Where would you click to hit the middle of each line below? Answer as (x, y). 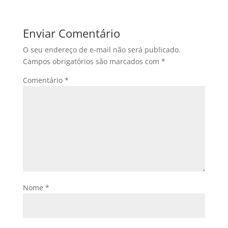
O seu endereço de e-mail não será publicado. (102, 50)
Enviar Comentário (71, 33)
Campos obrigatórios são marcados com (92, 62)
